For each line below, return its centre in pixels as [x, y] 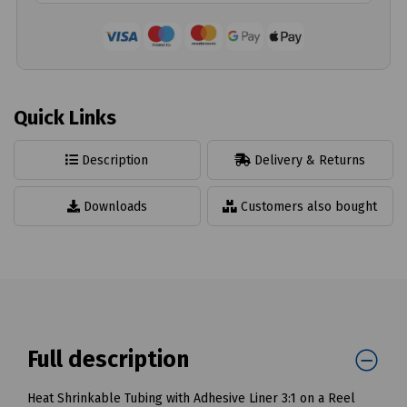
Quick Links [65, 118]
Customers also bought [308, 207]
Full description [108, 360]
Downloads [113, 207]
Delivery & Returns [308, 161]
